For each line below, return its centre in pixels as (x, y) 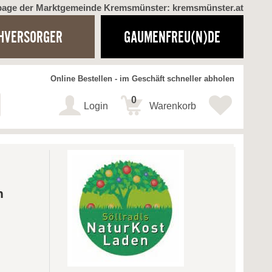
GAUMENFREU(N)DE (172, 37)
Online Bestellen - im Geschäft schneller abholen (142, 79)
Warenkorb (173, 106)
